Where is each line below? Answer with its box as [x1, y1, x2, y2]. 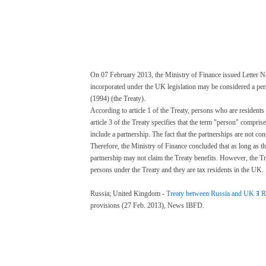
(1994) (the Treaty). [90, 94, 145, 103]
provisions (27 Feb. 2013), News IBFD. [90, 201, 204, 210]
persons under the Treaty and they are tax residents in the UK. [90, 165, 264, 174]
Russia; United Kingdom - [90, 189, 166, 198]
